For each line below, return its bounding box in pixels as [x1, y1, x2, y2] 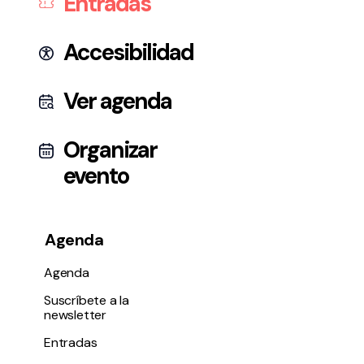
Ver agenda [63, 86, 171, 116]
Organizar [63, 135, 157, 165]
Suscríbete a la [44, 292, 130, 309]
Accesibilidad [63, 37, 193, 67]
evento [63, 161, 128, 191]
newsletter [44, 306, 106, 323]
